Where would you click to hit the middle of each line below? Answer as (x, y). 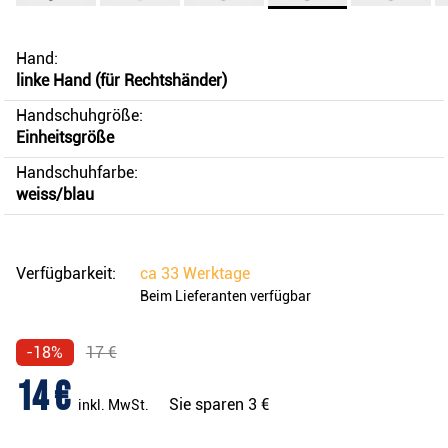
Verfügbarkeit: (66, 274)
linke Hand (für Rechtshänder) (121, 81)
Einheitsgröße (65, 138)
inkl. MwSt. (113, 405)
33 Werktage (205, 274)
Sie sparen (208, 405)
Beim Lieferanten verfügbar (225, 296)
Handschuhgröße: (79, 116)
